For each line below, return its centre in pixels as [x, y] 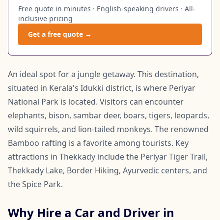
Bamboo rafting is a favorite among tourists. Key [98, 143]
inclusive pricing [45, 18]
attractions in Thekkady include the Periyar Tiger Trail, [108, 156]
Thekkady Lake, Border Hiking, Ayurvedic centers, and [108, 170]
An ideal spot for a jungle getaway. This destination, [103, 74]
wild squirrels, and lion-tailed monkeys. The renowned [108, 129]
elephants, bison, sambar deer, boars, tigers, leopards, [109, 115]
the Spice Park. [35, 184]
